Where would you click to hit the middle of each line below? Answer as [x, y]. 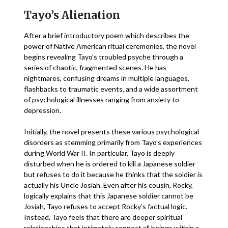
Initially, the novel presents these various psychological [112, 132]
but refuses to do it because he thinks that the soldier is [113, 174]
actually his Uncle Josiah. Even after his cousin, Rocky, [109, 185]
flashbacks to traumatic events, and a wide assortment [111, 89]
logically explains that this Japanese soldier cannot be [109, 196]
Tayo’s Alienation [74, 15]
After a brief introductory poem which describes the [107, 35]
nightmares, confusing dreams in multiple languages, [107, 78]
